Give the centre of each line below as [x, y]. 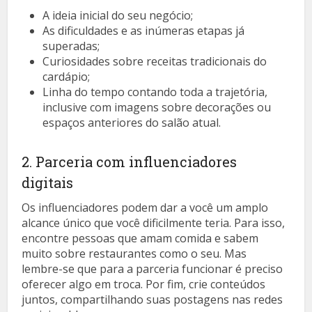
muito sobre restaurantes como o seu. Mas [134, 254]
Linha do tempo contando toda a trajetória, [155, 92]
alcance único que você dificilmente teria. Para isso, [154, 223]
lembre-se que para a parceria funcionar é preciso [153, 269]
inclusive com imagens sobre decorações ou [157, 108]
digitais [48, 183]
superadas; [71, 46]
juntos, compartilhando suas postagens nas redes [153, 300]
